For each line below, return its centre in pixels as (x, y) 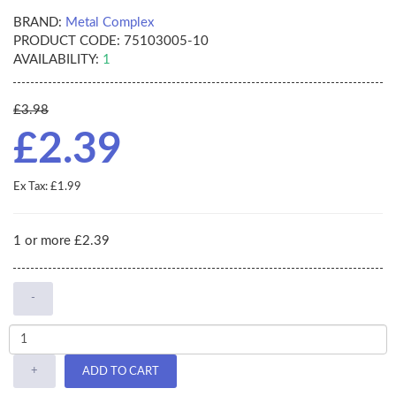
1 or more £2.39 (61, 241)
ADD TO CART (121, 371)
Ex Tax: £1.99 (47, 187)
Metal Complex (110, 23)
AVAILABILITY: (56, 60)
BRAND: (38, 23)
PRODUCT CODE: (67, 42)
